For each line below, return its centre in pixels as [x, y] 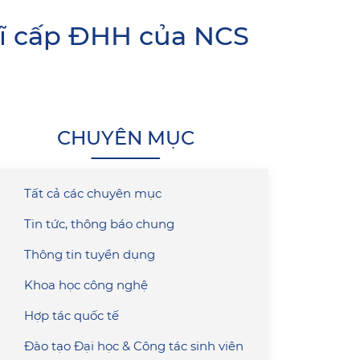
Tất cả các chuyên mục [93, 194]
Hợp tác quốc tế [72, 316]
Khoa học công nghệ [86, 285]
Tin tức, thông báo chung [99, 224]
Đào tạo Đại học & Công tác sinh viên [134, 346]
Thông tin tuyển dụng [90, 255]
